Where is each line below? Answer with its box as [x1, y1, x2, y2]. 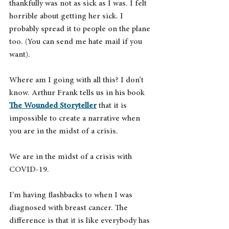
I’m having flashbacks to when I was [9, 191, 134, 199]
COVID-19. [9, 165, 49, 174]
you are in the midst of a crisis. [9, 127, 118, 135]
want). [9, 50, 32, 59]
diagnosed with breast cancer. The [9, 203, 130, 212]
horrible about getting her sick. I [9, 12, 125, 20]
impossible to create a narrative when [9, 114, 142, 123]
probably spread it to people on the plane [9, 25, 152, 33]
